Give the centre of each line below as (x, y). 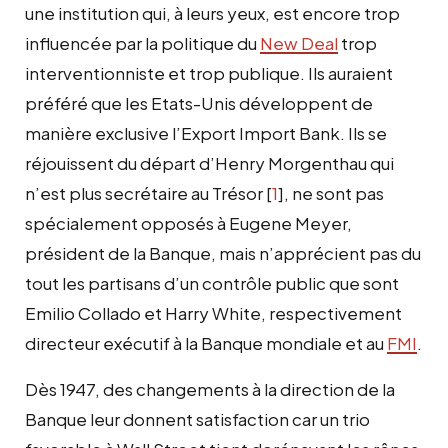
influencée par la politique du (142, 42)
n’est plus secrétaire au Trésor (144, 192)
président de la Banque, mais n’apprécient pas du (223, 252)
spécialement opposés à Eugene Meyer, (188, 222)
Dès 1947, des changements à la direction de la (210, 388)
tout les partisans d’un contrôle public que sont (212, 282)
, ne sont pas (334, 192)
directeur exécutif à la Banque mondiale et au (206, 342)
